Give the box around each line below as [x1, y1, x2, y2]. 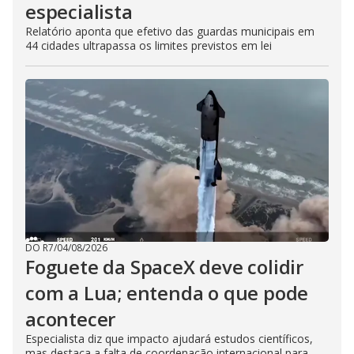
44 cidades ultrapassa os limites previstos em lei [25, 38, 272, 53]
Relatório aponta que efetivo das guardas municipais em [25, 24, 314, 39]
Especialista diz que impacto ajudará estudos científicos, [25, 331, 313, 346]
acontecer [25, 306, 116, 332]
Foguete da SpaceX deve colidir [25, 254, 303, 280]
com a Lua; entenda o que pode [25, 280, 309, 306]
